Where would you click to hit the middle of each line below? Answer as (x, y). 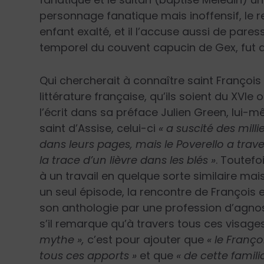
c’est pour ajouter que (146, 239)
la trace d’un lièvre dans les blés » (128, 160)
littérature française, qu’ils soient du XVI (143, 96)
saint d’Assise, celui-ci (99, 128)
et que (157, 255)
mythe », (62, 239)
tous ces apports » (88, 255)
